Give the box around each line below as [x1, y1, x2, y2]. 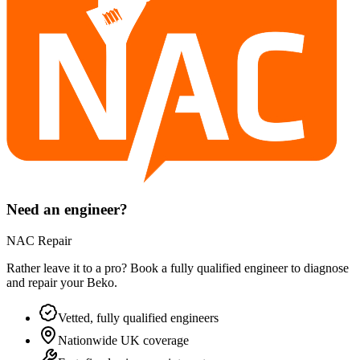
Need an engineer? [6, 201, 128, 219]
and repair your [6, 276, 87, 290]
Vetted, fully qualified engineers [58, 311, 219, 325]
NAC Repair [6, 234, 72, 248]
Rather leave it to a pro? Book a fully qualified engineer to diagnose [6, 261, 349, 276]
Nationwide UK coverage [58, 333, 189, 348]
